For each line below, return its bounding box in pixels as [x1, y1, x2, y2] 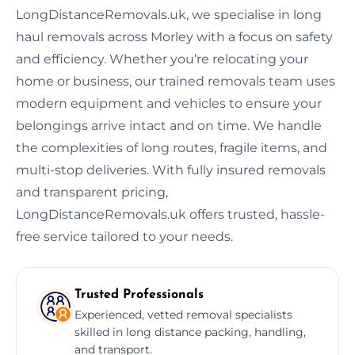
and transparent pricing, [16, 184, 168, 200]
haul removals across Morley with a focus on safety [16, 29, 333, 44]
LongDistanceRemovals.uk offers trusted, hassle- [16, 206, 325, 222]
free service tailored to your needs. [16, 228, 233, 244]
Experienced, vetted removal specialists [74, 307, 292, 322]
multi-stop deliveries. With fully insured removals [16, 162, 326, 177]
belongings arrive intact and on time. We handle [16, 117, 322, 133]
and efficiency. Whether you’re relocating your [16, 51, 308, 67]
